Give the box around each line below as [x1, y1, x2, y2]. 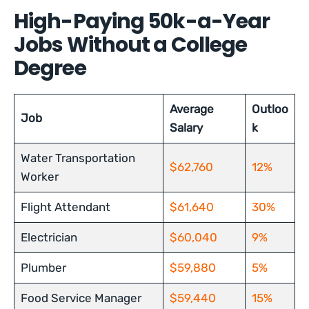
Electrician [20, 230, 77, 244]
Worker [20, 170, 59, 183]
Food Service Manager [20, 291, 141, 305]
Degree [14, 54, 86, 83]
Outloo [251, 102, 288, 116]
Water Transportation [20, 151, 135, 165]
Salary [169, 121, 203, 134]
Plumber [20, 261, 66, 275]
